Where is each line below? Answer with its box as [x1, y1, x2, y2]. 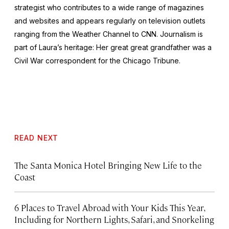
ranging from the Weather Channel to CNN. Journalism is [14, 29, 203, 38]
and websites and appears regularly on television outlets [14, 16, 205, 25]
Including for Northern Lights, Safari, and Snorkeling [14, 213, 214, 225]
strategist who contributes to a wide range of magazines [14, 3, 204, 12]
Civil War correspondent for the [14, 56, 123, 65]
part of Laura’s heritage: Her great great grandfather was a [14, 42, 212, 52]
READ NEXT [14, 133, 58, 142]
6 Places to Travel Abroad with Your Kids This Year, [14, 201, 204, 213]
